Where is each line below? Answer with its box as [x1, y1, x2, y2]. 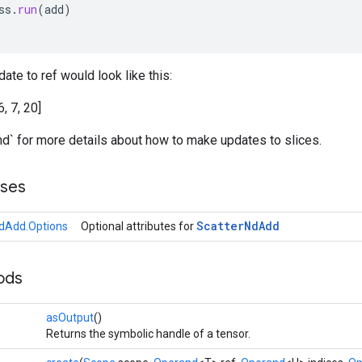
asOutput [46, 311, 94, 324]
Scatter [196, 218, 244, 234]
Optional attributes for [81, 220, 196, 233]
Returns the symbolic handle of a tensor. [46, 327, 250, 340]
